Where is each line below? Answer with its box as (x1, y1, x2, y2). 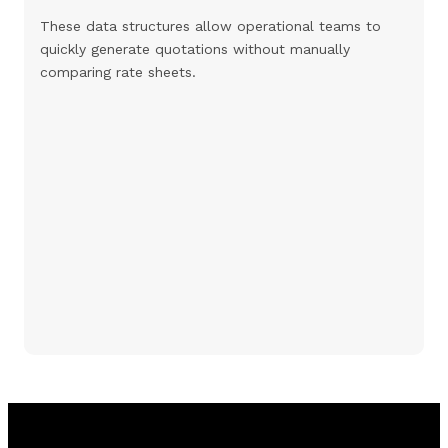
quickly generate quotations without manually (40, 40, 350, 57)
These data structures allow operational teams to (40, 17, 381, 34)
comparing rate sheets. (40, 63, 196, 80)
